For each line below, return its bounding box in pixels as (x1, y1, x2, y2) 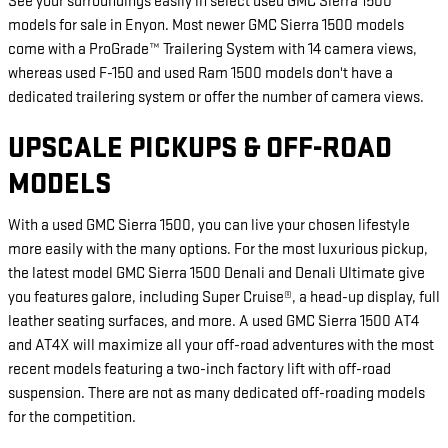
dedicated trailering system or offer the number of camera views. (8, 88, 424, 108)
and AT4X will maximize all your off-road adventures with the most (8, 335, 434, 355)
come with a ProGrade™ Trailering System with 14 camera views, (8, 40, 417, 60)
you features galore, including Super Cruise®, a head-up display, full (8, 287, 440, 307)
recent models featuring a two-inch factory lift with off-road (8, 359, 391, 379)
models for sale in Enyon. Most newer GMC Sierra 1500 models (8, 16, 404, 36)
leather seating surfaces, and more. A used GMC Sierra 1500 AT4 (8, 311, 419, 331)
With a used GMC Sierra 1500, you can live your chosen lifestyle (8, 215, 410, 235)
